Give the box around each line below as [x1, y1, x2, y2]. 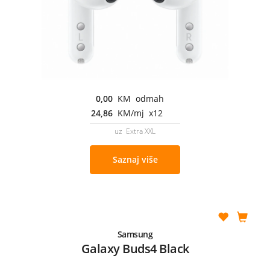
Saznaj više [112, 153, 158, 165]
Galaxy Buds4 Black [81, 240, 189, 257]
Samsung [117, 228, 153, 240]
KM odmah [118, 92, 164, 104]
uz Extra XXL [115, 125, 155, 136]
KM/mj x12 [118, 107, 163, 119]
